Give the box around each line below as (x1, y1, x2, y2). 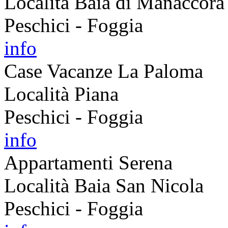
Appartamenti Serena (4, 151, 173, 174)
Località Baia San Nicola (4, 174, 204, 196)
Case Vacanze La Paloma (4, 60, 203, 82)
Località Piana (4, 82, 119, 105)
